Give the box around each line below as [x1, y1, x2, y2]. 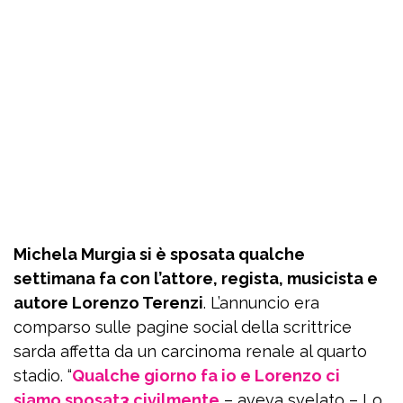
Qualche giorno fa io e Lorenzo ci [72, 366, 340, 385]
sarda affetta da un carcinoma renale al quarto [13, 342, 367, 361]
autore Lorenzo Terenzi [13, 293, 203, 312]
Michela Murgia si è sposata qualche [13, 245, 305, 264]
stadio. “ [13, 366, 72, 385]
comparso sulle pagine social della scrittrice [13, 318, 352, 336]
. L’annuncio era [203, 293, 319, 312]
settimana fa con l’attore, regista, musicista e [13, 269, 378, 288]
